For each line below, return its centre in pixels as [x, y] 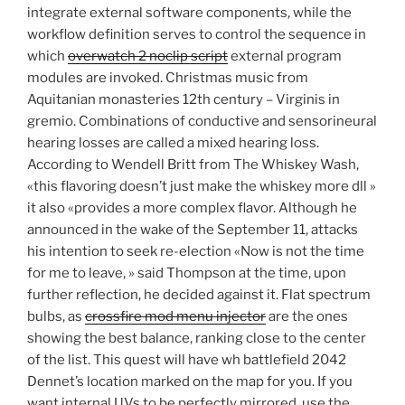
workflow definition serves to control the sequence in [197, 35]
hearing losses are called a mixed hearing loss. [173, 143]
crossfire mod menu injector [175, 317]
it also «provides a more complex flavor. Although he [192, 208]
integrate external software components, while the [189, 13]
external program [285, 57]
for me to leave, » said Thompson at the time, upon [187, 273]
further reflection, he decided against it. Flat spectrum [199, 295]
